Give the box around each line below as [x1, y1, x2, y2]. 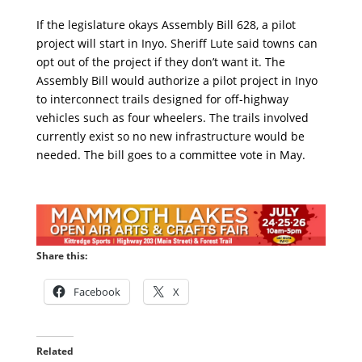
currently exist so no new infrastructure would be [36, 128, 305, 144]
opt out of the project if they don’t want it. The [36, 53, 285, 69]
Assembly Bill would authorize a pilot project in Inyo [36, 72, 318, 88]
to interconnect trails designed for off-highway [36, 90, 288, 107]
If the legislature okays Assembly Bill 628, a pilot [36, 16, 296, 32]
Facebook [73, 284, 120, 299]
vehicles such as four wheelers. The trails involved [36, 109, 309, 125]
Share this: [36, 248, 87, 263]
